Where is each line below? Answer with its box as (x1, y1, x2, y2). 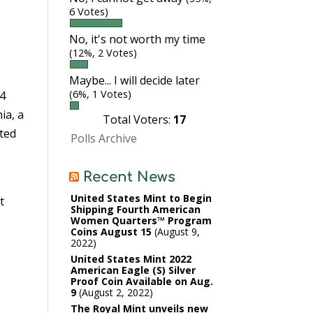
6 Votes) (68, 5, 108, 18)
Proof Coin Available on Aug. (70, 275, 213, 288)
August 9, (156, 225, 200, 238)
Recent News (82, 169, 175, 185)
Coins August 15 (70, 225, 152, 238)
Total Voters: (102, 112, 173, 127)
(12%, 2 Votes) (68, 46, 137, 59)
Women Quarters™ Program (70, 214, 212, 227)
